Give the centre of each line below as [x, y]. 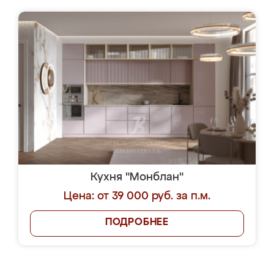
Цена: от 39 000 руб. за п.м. [137, 196]
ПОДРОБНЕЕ [137, 223]
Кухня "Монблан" [137, 177]
